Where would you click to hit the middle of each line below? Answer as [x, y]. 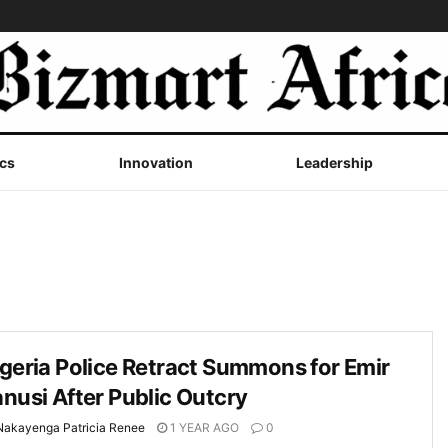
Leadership [335, 162]
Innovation [155, 162]
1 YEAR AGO [203, 427]
